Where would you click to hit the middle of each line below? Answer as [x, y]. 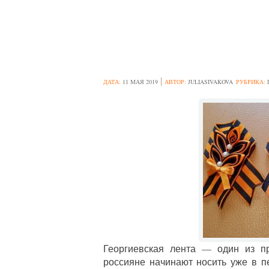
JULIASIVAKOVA [210, 82]
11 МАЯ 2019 [140, 82]
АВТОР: [176, 82]
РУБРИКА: [252, 82]
